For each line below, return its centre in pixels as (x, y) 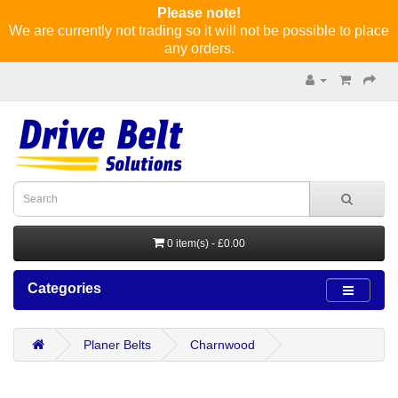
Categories (64, 288)
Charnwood (223, 345)
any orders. (199, 48)
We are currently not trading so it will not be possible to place (199, 31)
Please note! (199, 13)
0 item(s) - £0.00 (206, 243)
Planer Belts (117, 345)
